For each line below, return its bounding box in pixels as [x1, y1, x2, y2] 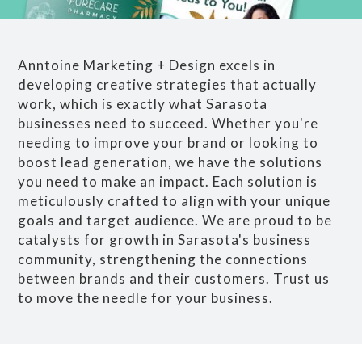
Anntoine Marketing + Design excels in [18, 56, 276, 74]
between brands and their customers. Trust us [18, 269, 330, 287]
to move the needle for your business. [18, 288, 274, 306]
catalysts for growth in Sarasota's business [18, 230, 312, 248]
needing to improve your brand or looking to [18, 133, 319, 151]
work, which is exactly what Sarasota [18, 95, 268, 112]
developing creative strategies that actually [18, 75, 318, 93]
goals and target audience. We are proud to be [18, 211, 333, 229]
